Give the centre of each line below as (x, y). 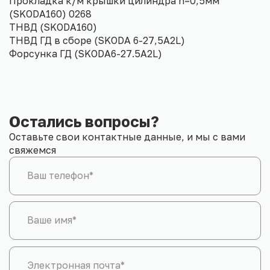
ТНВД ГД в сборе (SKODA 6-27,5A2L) (97, 41)
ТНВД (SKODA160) (53, 27)
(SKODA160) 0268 (50, 14)
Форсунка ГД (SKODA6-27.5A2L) (86, 54)
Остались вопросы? (84, 121)
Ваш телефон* (60, 175)
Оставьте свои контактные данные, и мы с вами (127, 137)
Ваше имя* (52, 220)
